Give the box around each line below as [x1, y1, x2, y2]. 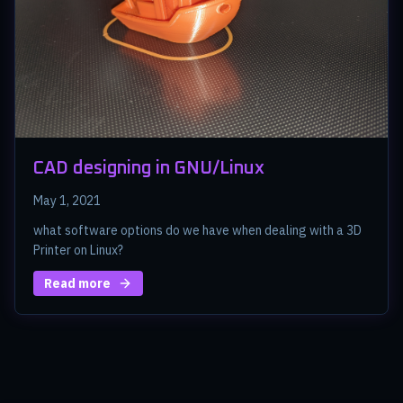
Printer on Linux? [33, 241, 123, 258]
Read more [44, 274, 111, 291]
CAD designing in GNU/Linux [33, 158, 264, 177]
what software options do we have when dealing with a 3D [33, 221, 362, 238]
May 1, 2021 [33, 192, 101, 209]
